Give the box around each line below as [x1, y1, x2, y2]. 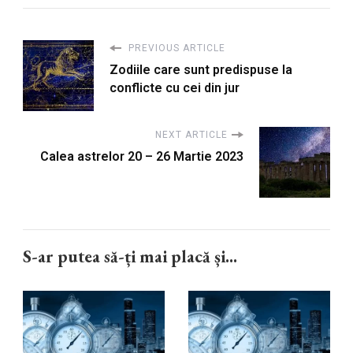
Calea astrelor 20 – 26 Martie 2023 [40, 149, 243, 165]
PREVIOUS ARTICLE [125, 43, 225, 54]
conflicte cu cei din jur [110, 80, 240, 96]
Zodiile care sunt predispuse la [110, 62, 292, 78]
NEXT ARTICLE [155, 129, 228, 141]
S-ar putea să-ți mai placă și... [23, 245, 237, 269]
